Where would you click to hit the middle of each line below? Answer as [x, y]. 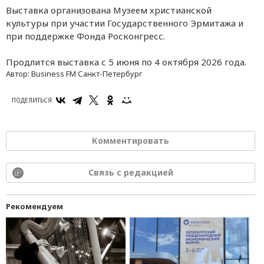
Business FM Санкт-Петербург [87, 73]
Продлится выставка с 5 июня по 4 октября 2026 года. [126, 62]
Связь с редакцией [131, 172]
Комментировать [131, 140]
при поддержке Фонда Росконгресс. [85, 36]
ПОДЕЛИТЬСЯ [32, 100]
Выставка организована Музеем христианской [109, 10]
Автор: [19, 73]
